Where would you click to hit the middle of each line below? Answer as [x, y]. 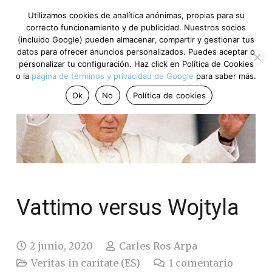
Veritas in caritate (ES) [86, 263]
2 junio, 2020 [62, 246]
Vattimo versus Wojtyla [128, 207]
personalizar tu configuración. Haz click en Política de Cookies [136, 64]
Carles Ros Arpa [158, 246]
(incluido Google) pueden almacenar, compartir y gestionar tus [136, 39]
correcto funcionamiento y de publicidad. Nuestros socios [136, 27]
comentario [204, 263]
